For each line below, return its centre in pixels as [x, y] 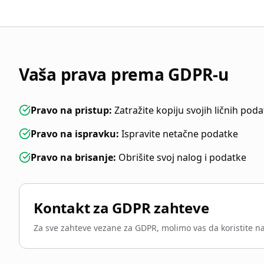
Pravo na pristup [70, 110]
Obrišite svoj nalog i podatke [182, 157]
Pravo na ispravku [73, 134]
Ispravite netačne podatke [180, 134]
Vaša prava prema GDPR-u [124, 74]
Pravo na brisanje [72, 157]
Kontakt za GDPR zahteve [121, 208]
